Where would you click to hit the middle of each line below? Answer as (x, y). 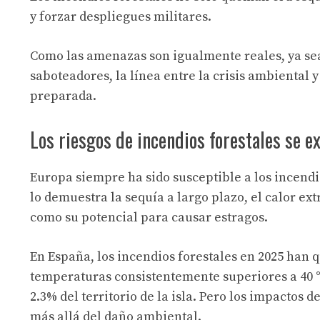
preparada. (63, 96)
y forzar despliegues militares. (121, 16)
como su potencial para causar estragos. (149, 217)
